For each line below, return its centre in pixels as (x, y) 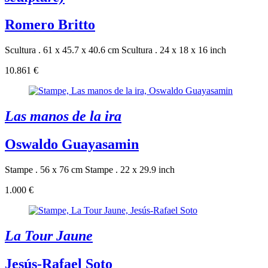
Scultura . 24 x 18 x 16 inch (174, 50)
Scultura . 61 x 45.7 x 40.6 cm (62, 50)
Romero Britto (50, 25)
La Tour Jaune (49, 235)
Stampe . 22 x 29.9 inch (130, 170)
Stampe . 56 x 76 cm (44, 170)
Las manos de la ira (63, 116)
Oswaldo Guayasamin (72, 144)
